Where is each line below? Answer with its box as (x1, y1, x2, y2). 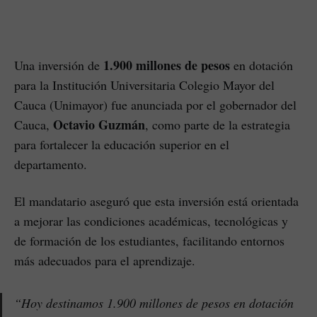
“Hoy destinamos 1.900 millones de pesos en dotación (14, 294, 294, 311)
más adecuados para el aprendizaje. (14, 251, 195, 269)
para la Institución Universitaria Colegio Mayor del (14, 76, 275, 93)
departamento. (14, 155, 87, 173)
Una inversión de (14, 56, 103, 74)
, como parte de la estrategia (145, 115, 290, 133)
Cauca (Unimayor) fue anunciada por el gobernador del (14, 96, 296, 113)
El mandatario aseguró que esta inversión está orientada (14, 192, 299, 209)
